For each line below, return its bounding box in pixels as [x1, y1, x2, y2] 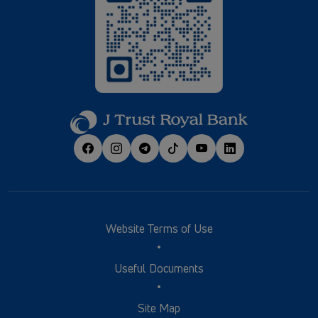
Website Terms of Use [105, 221, 213, 237]
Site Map [138, 300, 180, 317]
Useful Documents [114, 261, 204, 277]
